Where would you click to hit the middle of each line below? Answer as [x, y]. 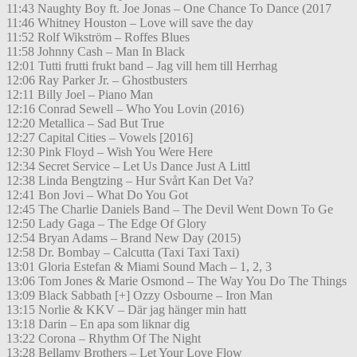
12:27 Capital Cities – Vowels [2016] [100, 138]
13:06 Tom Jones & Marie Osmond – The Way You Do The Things [177, 281]
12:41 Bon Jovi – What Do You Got [97, 195]
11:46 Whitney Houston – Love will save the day [130, 23]
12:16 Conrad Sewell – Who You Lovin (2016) [125, 109]
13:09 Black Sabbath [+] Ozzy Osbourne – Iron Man [139, 296]
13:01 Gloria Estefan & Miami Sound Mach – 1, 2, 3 [139, 267]
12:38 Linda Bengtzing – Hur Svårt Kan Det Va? [130, 181]
